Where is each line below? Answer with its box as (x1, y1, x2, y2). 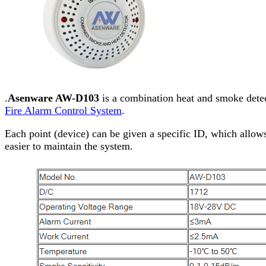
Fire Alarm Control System (5, 104, 122, 117)
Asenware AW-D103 (8, 92, 99, 104)
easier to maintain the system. (5, 140, 133, 153)
